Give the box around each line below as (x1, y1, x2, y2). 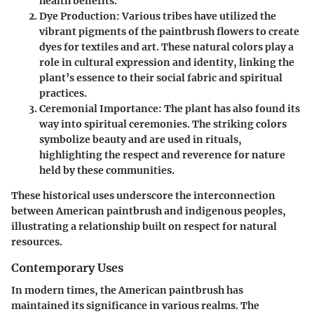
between (11, 205, 56, 218)
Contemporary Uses (11, 261, 123, 275)
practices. (39, 87, 87, 100)
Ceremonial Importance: (39, 102, 162, 116)
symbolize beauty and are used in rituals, (39, 133, 242, 146)
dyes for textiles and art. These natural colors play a (39, 41, 294, 54)
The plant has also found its (162, 102, 300, 116)
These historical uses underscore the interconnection (11, 189, 275, 203)
